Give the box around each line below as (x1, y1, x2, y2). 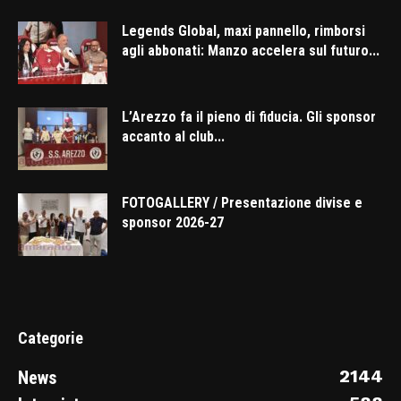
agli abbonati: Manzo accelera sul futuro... (122, 42, 380, 60)
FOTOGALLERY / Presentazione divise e (122, 194, 363, 212)
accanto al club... (122, 128, 225, 146)
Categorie (18, 328, 83, 348)
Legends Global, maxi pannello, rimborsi (122, 22, 365, 40)
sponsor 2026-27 (122, 214, 224, 232)
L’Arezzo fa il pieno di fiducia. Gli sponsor (122, 108, 376, 126)
